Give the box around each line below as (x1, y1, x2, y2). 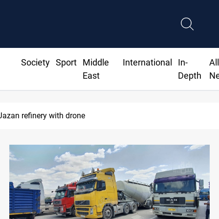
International (123, 57, 173, 68)
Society (21, 57, 50, 68)
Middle (82, 57, 109, 68)
